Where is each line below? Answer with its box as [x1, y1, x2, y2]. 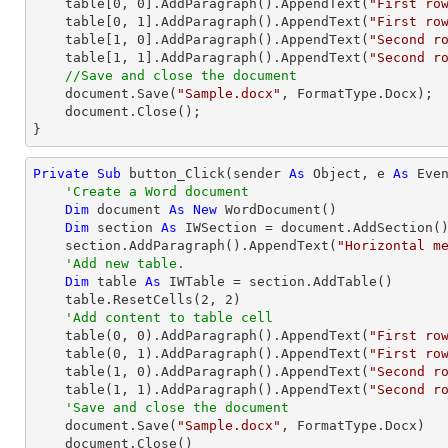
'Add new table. [65, 256, 185, 271]
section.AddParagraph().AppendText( [65, 238, 337, 253]
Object [313, 166, 361, 181]
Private [33, 166, 89, 181]
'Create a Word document [65, 184, 249, 199]
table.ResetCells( [65, 292, 201, 307]
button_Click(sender [121, 166, 289, 181]
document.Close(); [33, 104, 65, 119]
